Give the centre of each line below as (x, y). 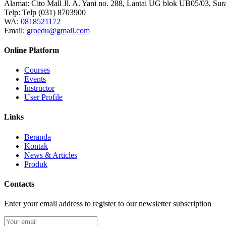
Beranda (38, 137)
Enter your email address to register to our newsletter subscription (108, 204)
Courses (37, 70)
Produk (36, 164)
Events (35, 79)
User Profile (43, 97)
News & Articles (51, 155)
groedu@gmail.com (58, 30)
